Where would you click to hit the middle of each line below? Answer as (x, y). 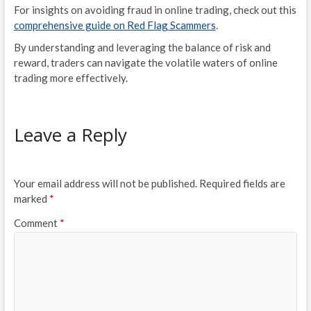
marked (31, 198)
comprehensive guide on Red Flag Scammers (115, 25)
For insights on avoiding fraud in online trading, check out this (155, 10)
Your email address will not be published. (105, 183)
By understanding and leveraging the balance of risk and (142, 48)
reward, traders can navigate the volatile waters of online (145, 63)
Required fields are (242, 183)
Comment (36, 223)
